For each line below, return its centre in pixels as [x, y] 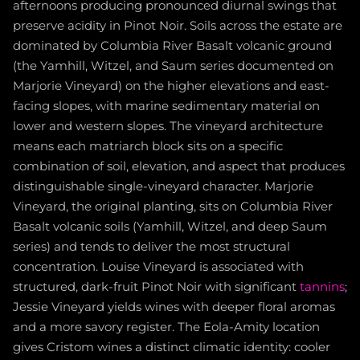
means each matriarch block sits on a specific [148, 146]
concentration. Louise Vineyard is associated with [158, 267]
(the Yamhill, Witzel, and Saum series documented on [173, 66]
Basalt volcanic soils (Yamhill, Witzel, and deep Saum [170, 227]
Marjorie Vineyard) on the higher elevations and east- [171, 86]
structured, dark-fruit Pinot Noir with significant [156, 287]
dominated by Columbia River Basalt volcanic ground [172, 46]
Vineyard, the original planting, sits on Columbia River [173, 207]
